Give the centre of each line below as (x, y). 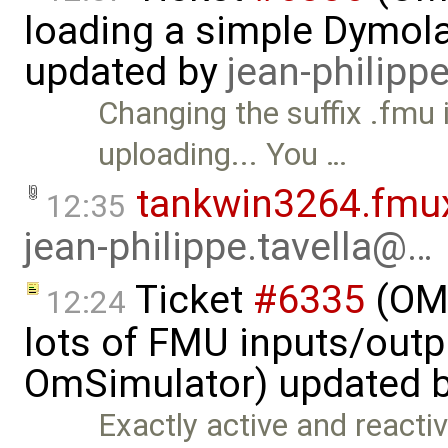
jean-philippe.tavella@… (228, 247)
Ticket (189, 300)
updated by (125, 71)
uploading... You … (223, 154)
